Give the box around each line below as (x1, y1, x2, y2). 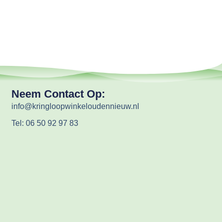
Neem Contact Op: (11, 88, 106, 101)
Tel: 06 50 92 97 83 (11, 119, 79, 128)
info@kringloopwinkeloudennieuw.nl (11, 102, 140, 111)
